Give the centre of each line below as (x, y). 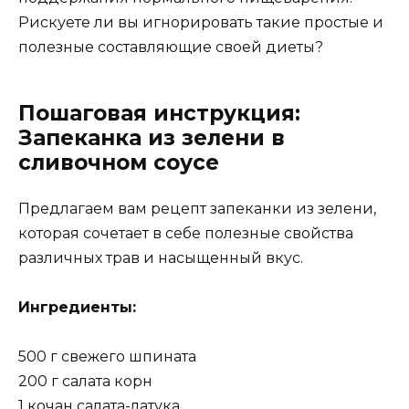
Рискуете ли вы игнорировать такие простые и (201, 23)
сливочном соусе (119, 163)
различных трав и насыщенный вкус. (161, 258)
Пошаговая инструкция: (159, 114)
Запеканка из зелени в (152, 138)
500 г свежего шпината (107, 357)
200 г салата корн (85, 382)
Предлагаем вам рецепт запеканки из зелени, (197, 209)
